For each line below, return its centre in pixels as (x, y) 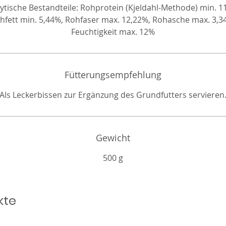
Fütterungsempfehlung (113, 75)
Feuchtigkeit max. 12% (113, 32)
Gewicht (113, 138)
